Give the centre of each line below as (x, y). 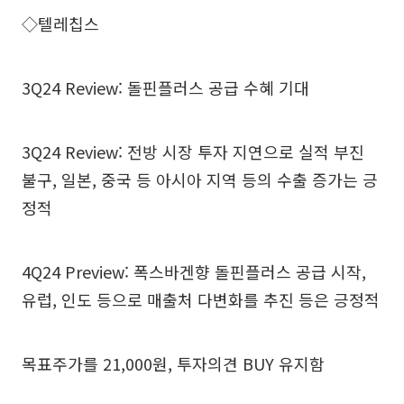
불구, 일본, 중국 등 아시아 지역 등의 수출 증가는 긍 (200, 179)
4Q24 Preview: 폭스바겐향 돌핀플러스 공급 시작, (194, 271)
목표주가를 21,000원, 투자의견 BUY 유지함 (173, 363)
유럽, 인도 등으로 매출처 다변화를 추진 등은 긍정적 (201, 299)
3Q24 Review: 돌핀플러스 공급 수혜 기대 (165, 87)
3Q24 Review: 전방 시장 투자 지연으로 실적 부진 (193, 151)
